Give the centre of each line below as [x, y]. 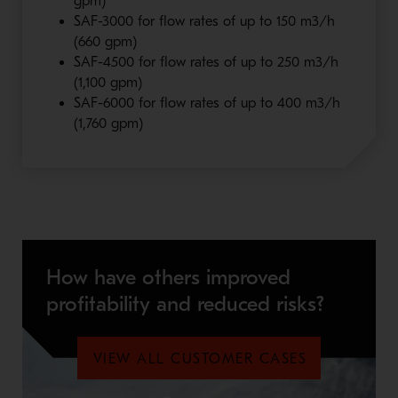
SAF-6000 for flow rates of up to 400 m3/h [207, 103]
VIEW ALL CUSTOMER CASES [200, 358]
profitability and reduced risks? [185, 303]
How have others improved [168, 277]
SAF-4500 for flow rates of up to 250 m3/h [206, 62]
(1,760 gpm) [108, 123]
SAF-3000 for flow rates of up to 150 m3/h [204, 21]
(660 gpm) [105, 41]
